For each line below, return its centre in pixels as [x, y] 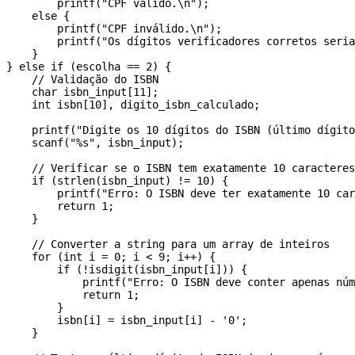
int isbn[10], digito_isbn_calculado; [133, 105]
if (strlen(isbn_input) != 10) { [117, 181]
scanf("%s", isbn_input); [95, 143]
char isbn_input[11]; [82, 92]
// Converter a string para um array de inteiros [168, 244]
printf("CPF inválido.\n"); [114, 29]
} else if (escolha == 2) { [89, 67]
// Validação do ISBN [82, 80]
